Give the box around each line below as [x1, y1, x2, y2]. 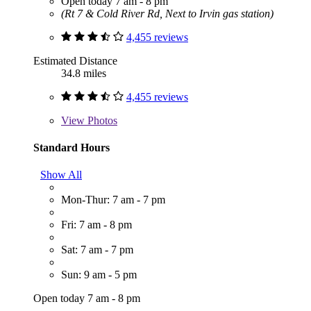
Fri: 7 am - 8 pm [61, 219, 132, 231]
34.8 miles [61, 67, 106, 79]
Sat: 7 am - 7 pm [61, 244, 133, 256]
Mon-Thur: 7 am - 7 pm [61, 194, 165, 206]
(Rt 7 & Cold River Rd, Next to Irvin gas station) [61, 7, 274, 19]
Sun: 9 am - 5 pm [61, 269, 137, 281]
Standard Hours [33, 141, 110, 153]
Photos [85, 114, 117, 126]
